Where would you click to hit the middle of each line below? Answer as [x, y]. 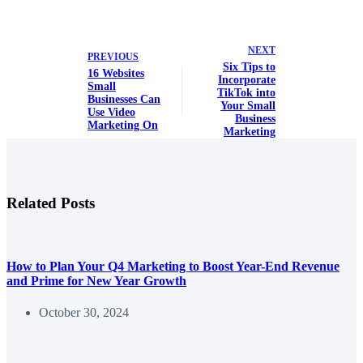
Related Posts [51, 203]
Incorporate [246, 80]
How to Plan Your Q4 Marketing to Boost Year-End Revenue [173, 267]
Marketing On [123, 126]
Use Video [111, 113]
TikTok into [246, 93]
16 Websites [116, 74]
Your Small [248, 106]
